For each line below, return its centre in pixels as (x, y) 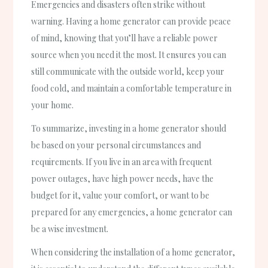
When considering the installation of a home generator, (133, 252)
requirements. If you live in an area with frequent (122, 162)
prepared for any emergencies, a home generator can (132, 212)
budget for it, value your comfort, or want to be (121, 195)
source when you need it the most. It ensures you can (129, 54)
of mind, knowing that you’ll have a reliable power (125, 38)
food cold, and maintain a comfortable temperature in (132, 88)
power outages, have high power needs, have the (123, 178)
